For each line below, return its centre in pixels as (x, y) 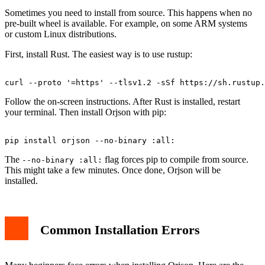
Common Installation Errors (120, 230)
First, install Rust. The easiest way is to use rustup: (98, 54)
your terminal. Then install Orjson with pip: (85, 112)
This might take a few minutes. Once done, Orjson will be (113, 170)
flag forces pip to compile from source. (175, 159)
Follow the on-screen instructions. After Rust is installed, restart (122, 101)
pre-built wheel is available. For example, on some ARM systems (126, 23)
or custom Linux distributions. (61, 34)
